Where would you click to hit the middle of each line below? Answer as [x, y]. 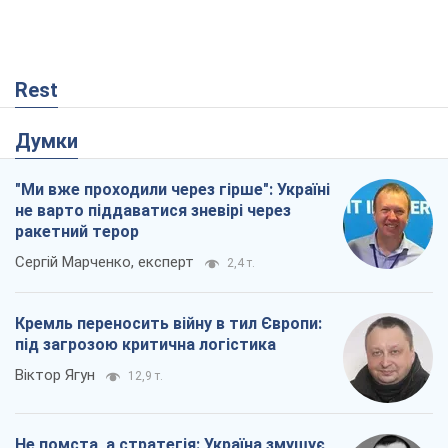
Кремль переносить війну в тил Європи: [168, 324]
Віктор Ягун [55, 375]
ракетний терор [77, 232]
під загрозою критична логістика [145, 345]
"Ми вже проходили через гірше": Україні [172, 190]
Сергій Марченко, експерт [104, 262]
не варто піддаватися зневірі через [153, 211]
